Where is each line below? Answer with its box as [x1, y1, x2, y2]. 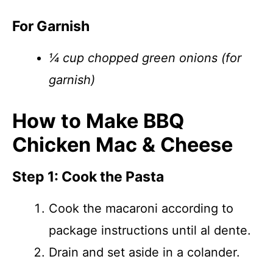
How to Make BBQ [12, 109, 184, 133]
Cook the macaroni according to [49, 201, 233, 216]
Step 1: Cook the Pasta [12, 168, 164, 185]
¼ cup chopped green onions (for [49, 51, 241, 65]
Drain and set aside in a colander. [49, 245, 240, 260]
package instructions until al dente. [49, 223, 251, 238]
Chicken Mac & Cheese [12, 133, 233, 157]
